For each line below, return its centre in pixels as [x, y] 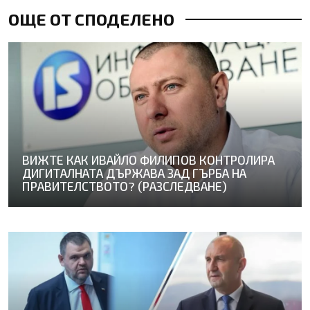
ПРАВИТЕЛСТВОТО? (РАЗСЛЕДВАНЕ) [125, 186]
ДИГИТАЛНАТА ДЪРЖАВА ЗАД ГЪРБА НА [134, 173]
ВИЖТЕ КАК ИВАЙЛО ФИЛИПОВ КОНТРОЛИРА [148, 160]
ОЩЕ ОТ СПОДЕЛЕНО [91, 19]
